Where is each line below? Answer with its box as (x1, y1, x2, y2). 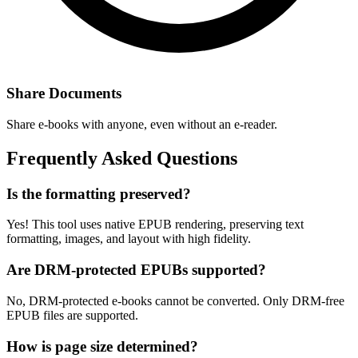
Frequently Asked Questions (6, 147, 237, 169)
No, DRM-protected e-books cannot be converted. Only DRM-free (6, 293, 344, 308)
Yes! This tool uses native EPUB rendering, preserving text (6, 217, 304, 232)
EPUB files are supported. (6, 308, 138, 322)
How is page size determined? (6, 337, 198, 355)
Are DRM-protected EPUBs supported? (6, 261, 266, 279)
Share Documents (6, 85, 121, 102)
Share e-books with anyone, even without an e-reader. (6, 117, 277, 131)
